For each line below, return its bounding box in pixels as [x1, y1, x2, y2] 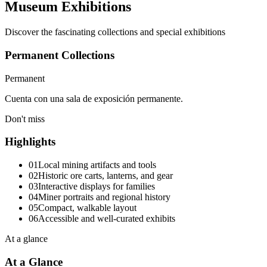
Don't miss [5, 113, 45, 124]
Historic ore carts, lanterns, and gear [38, 170, 173, 181]
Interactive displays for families [38, 181, 155, 192]
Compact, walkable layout [38, 203, 136, 213]
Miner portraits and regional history [38, 192, 170, 203]
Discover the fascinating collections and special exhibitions [5, 27, 225, 38]
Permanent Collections [5, 49, 114, 62]
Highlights [5, 135, 55, 148]
